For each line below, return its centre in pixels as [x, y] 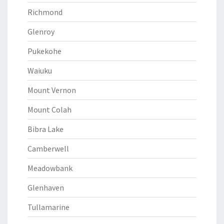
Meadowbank [50, 168]
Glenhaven [46, 187]
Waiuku [40, 70]
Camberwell [48, 148]
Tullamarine [48, 207]
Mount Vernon [52, 90]
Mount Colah [49, 109]
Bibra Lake [45, 129]
